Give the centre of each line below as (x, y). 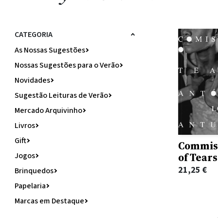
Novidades (32, 80)
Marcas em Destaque (49, 201)
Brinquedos (34, 171)
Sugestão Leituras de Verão (61, 95)
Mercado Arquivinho (48, 110)
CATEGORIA (34, 35)
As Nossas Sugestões (50, 50)
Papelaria (30, 186)
